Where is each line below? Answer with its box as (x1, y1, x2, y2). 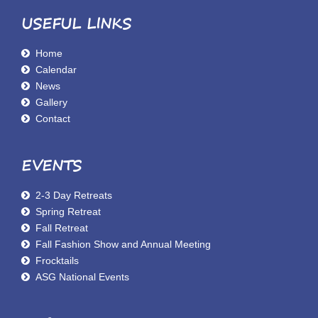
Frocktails (35, 254, 79, 266)
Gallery (35, 96, 67, 108)
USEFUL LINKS (21, 10, 131, 35)
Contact (35, 112, 70, 124)
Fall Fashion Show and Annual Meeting (35, 238, 211, 250)
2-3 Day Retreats (35, 189, 112, 201)
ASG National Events (35, 270, 129, 283)
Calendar (35, 63, 77, 75)
